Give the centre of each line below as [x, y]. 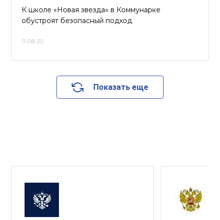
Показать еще [121, 87]
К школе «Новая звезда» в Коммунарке [91, 10]
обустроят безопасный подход [77, 21]
